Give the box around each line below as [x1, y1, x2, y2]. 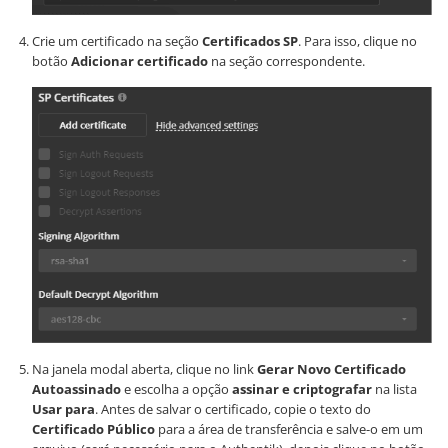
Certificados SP [202, 32, 298, 51]
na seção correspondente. [208, 52, 365, 71]
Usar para [32, 399, 95, 418]
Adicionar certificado [71, 52, 208, 71]
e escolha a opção [121, 379, 232, 398]
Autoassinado [32, 379, 121, 398]
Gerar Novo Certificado [257, 359, 406, 378]
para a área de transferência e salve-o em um [155, 419, 423, 438]
